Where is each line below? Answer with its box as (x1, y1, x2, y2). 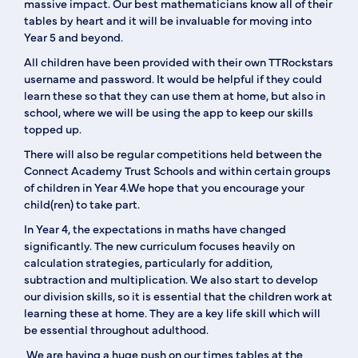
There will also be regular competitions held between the (24, 145, 322, 161)
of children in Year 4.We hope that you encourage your (24, 179, 304, 195)
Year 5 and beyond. (24, 29, 123, 45)
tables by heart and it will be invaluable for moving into (24, 12, 312, 28)
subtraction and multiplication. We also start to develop (24, 271, 318, 287)
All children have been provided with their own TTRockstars (24, 54, 333, 70)
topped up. (24, 121, 82, 137)
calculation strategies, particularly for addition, (24, 254, 272, 270)
